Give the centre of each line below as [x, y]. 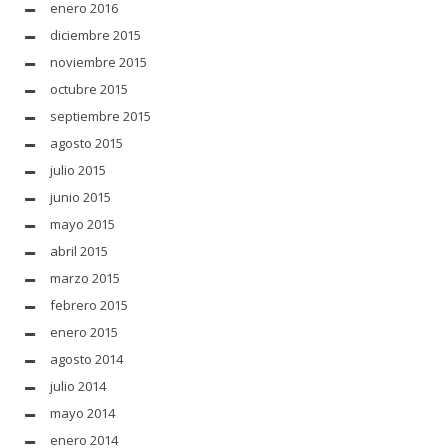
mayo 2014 [82, 412]
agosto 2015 [86, 142]
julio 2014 [78, 385]
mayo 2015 [82, 223]
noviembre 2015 [98, 61]
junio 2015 [80, 196]
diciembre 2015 [95, 34]
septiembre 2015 [100, 115]
